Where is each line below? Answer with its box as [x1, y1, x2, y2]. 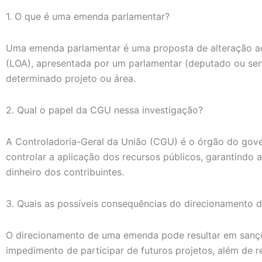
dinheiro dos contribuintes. [6, 166, 124, 178]
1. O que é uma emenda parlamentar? [6, 11, 170, 23]
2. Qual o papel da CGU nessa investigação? [6, 104, 203, 116]
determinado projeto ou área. [6, 73, 136, 85]
